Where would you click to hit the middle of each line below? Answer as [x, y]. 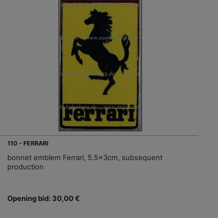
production [26, 167]
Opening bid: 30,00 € [44, 199]
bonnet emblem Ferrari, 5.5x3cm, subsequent [85, 158]
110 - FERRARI [28, 144]
